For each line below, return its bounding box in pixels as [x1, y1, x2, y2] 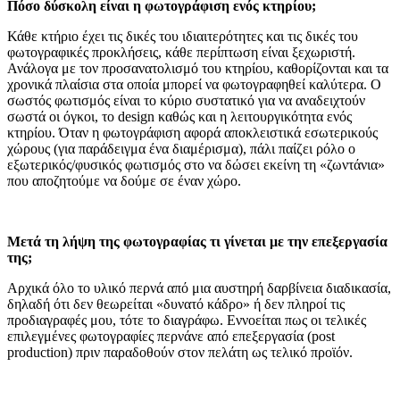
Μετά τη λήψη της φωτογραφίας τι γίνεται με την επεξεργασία [7, 234, 387, 249]
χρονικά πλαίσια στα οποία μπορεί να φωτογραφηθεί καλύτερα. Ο [7, 77, 381, 92]
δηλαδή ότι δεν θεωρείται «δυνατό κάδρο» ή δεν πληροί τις [7, 296, 345, 312]
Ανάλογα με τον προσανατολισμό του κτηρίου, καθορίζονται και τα [7, 61, 388, 76]
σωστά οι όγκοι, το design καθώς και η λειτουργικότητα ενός [7, 109, 352, 124]
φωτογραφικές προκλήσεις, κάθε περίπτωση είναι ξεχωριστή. [7, 45, 355, 60]
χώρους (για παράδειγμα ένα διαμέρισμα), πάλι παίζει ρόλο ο [7, 141, 355, 156]
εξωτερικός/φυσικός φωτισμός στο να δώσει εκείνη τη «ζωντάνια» [7, 157, 385, 172]
